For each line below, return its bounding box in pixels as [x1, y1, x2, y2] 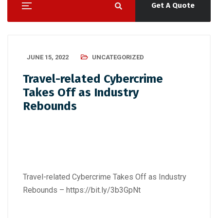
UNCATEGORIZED [92, 54, 144, 61]
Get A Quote [151, 1, 195, 10]
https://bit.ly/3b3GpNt [66, 185, 141, 195]
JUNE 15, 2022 [27, 54, 69, 61]
